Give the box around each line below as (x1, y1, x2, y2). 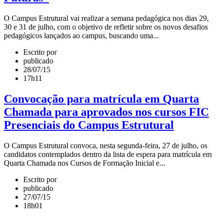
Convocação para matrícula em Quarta (4, 92, 199, 105)
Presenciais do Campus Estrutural (4, 118, 174, 131)
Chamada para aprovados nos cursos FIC (4, 105, 209, 118)
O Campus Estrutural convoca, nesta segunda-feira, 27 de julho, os (4, 141, 207, 150)
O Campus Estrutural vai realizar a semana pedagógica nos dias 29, (4, 14, 209, 22)
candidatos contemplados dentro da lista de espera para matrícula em (4, 150, 212, 158)
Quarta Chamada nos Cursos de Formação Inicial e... (4, 158, 165, 167)
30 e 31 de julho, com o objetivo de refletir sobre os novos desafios (4, 22, 208, 31)
